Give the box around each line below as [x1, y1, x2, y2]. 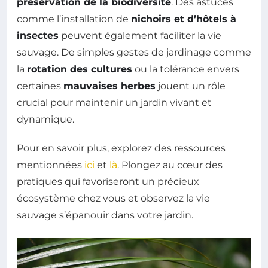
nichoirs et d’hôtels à [131, 13, 236, 25]
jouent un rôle [156, 80, 226, 92]
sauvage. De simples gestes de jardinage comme [17, 47, 251, 59]
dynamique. [17, 114, 74, 126]
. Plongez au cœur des [117, 159, 223, 171]
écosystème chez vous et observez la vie [17, 193, 210, 205]
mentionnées [17, 159, 84, 171]
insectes [17, 30, 59, 42]
